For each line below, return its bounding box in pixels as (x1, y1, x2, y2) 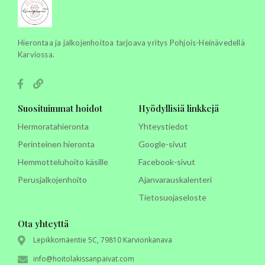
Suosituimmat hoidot (18, 102, 102, 114)
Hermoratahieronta (18, 121, 89, 131)
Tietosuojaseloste (138, 192, 206, 202)
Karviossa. (18, 49, 55, 59)
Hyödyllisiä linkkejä (138, 102, 219, 114)
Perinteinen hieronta (18, 138, 95, 149)
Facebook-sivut (138, 156, 195, 167)
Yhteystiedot (138, 121, 188, 131)
